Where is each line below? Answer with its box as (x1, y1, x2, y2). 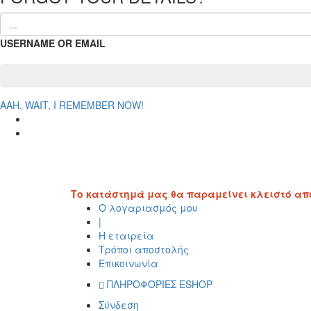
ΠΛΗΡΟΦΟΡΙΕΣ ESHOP (107, 277, 212, 291)
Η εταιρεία (99, 228, 154, 242)
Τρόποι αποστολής (99, 242, 189, 256)
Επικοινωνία (99, 256, 158, 270)
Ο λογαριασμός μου (99, 201, 198, 215)
